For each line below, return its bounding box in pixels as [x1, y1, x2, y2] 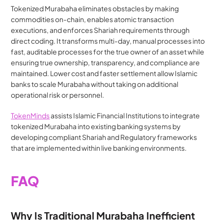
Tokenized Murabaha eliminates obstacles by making [11, 3, 179, 13]
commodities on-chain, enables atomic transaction [11, 14, 174, 24]
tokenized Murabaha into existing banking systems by [11, 121, 181, 131]
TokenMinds [11, 110, 50, 120]
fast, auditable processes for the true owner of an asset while [11, 47, 205, 56]
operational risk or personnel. [11, 90, 105, 99]
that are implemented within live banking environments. [11, 143, 187, 152]
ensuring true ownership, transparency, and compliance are [11, 57, 200, 67]
